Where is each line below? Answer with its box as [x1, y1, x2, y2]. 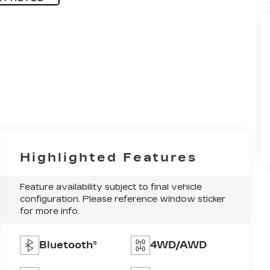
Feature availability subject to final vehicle [20, 182, 202, 193]
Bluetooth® [39, 239, 98, 251]
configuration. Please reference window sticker [20, 194, 226, 205]
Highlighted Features [20, 149, 198, 165]
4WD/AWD [149, 239, 207, 251]
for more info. [20, 206, 80, 217]
